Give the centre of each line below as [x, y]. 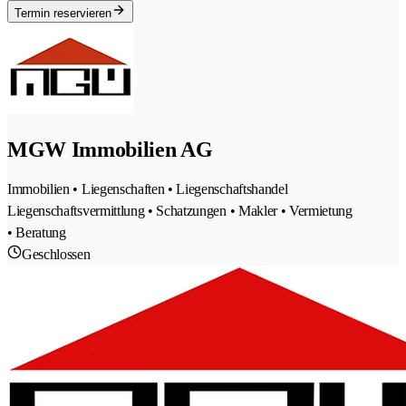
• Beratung [37, 232]
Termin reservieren [63, 13]
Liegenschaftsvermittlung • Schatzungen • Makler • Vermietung [180, 210]
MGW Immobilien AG [110, 149]
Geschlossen [56, 254]
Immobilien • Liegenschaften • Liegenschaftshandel [148, 188]
